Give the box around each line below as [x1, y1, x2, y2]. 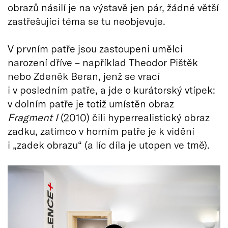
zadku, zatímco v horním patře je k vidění [8, 125, 194, 137]
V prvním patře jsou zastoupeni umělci [8, 42, 183, 55]
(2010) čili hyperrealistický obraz [58, 111, 210, 124]
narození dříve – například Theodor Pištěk [8, 56, 198, 69]
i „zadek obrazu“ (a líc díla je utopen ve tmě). [8, 138, 210, 151]
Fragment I [8, 111, 58, 124]
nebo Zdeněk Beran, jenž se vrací [8, 70, 160, 82]
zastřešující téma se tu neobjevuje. [8, 15, 165, 27]
